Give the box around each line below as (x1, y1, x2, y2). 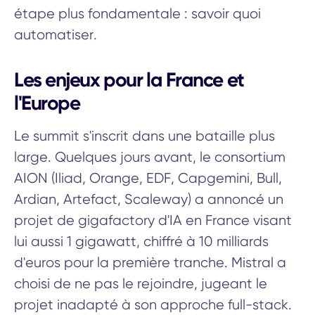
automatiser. (14, 26, 97, 43)
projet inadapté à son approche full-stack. (14, 296, 292, 313)
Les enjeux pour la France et (14, 67, 244, 91)
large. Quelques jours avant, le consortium (14, 148, 285, 165)
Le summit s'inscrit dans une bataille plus (14, 127, 275, 144)
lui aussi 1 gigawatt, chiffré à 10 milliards (14, 233, 269, 250)
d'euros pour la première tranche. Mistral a (14, 254, 286, 271)
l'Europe (14, 91, 80, 115)
